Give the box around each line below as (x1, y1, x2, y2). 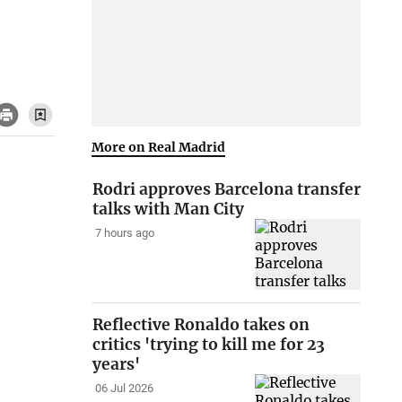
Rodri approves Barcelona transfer (92, 179, 362, 200)
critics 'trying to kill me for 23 (92, 335, 326, 355)
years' (92, 354, 141, 375)
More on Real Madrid (92, 138, 226, 155)
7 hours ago (94, 226, 154, 240)
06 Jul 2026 (94, 381, 153, 396)
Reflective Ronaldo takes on (92, 315, 310, 336)
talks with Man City (92, 199, 245, 220)
